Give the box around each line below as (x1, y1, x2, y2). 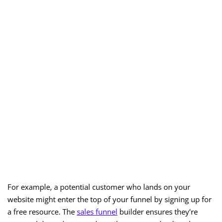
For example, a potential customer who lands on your (7, 182, 190, 192)
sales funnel (77, 207, 117, 217)
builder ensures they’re (117, 207, 198, 217)
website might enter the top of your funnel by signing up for (7, 194, 212, 205)
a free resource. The (7, 207, 77, 217)
